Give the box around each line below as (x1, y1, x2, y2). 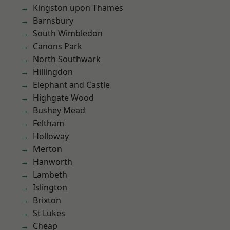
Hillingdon (33, 66, 73, 78)
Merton (33, 143, 62, 155)
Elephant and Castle (33, 79, 110, 90)
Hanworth (33, 156, 72, 167)
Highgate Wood (33, 92, 94, 103)
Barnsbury (33, 15, 73, 26)
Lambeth (33, 169, 67, 180)
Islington (33, 182, 67, 193)
